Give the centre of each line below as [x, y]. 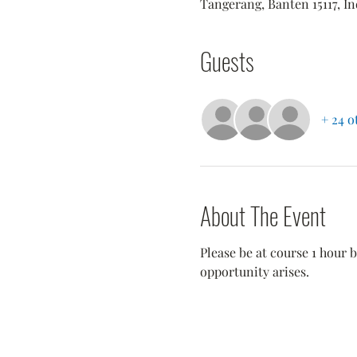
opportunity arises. [254, 271]
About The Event [263, 216]
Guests [227, 61]
